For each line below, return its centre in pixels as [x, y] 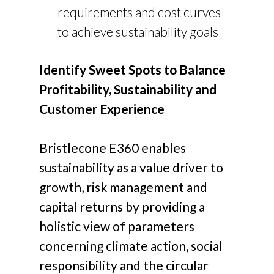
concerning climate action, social [131, 245]
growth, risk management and [124, 187]
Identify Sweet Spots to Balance [133, 70]
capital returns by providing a [122, 206]
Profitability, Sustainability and [128, 89]
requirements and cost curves [139, 12]
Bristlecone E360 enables [113, 147]
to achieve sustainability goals [138, 32]
